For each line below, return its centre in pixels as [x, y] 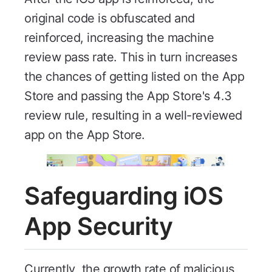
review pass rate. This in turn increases [131, 57]
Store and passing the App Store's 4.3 [128, 96]
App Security [98, 226]
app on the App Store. [85, 135]
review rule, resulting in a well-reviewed [133, 116]
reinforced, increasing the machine [119, 38]
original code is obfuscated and [110, 19]
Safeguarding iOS [124, 195]
